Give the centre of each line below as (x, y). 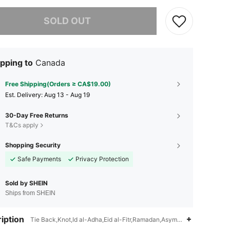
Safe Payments (39, 159)
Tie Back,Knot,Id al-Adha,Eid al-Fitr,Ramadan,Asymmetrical (115, 219)
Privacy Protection (102, 159)
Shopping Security (33, 145)
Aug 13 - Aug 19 (67, 94)
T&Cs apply (22, 125)
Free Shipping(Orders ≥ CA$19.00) (58, 84)
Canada (50, 62)
